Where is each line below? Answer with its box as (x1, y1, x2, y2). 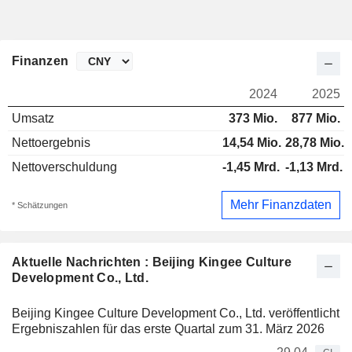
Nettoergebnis (12, 136, 90, 150)
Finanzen (12, 54, 69, 68)
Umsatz (12, 112, 54, 126)
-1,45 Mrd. (222, 160, 280, 174)
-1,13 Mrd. (285, 160, 343, 174)
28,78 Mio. (285, 136, 344, 150)
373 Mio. (229, 112, 277, 126)
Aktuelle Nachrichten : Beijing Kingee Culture (12, 255, 291, 269)
